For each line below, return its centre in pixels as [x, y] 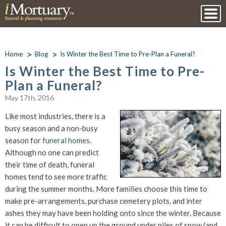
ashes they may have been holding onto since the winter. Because [113, 213]
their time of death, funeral [50, 164]
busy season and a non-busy [51, 128]
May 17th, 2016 [30, 98]
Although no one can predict [52, 152]
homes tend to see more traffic [56, 177]
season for [24, 140]
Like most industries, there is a [55, 116]
